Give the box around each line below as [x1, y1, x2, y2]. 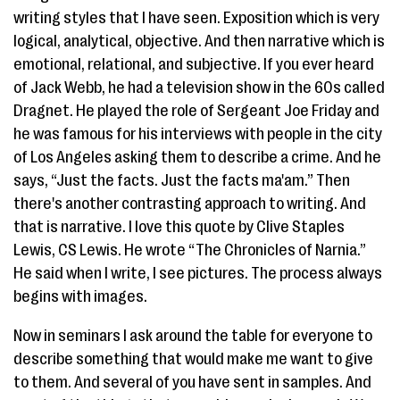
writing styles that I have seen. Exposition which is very [13, 9, 379, 27]
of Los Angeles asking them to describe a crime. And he [13, 148, 381, 166]
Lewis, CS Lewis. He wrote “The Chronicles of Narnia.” [13, 241, 366, 259]
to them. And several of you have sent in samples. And [13, 373, 371, 391]
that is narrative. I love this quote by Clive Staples [13, 218, 345, 236]
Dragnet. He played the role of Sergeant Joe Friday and [13, 102, 379, 120]
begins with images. [13, 287, 147, 305]
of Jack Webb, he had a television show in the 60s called [13, 79, 385, 96]
